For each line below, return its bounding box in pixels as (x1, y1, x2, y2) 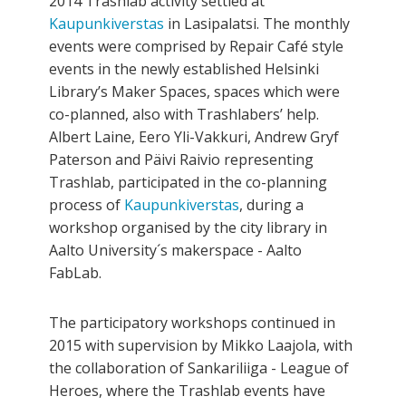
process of (49, 195, 124, 216)
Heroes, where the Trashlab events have (49, 381, 325, 401)
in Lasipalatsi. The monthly (164, 14, 350, 34)
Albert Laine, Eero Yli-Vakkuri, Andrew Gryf (49, 127, 339, 148)
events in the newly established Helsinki (49, 59, 319, 80)
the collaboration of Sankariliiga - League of (49, 358, 349, 379)
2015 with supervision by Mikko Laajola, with (49, 335, 353, 356)
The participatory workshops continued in (49, 313, 335, 333)
